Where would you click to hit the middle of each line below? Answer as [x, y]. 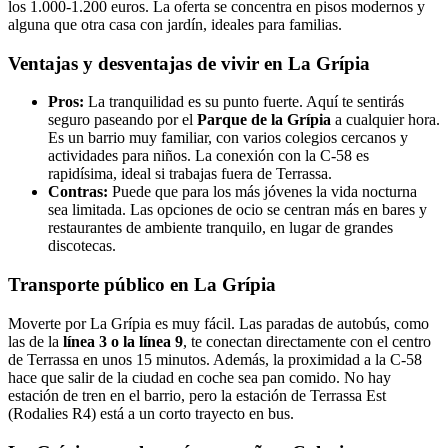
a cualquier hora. [385, 120]
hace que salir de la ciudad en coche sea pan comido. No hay [199, 377]
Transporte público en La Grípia [142, 285]
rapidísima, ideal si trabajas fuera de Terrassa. [190, 174]
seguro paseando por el [122, 120]
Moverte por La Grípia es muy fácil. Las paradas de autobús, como [218, 323]
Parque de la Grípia [264, 120]
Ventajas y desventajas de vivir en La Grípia [189, 63]
